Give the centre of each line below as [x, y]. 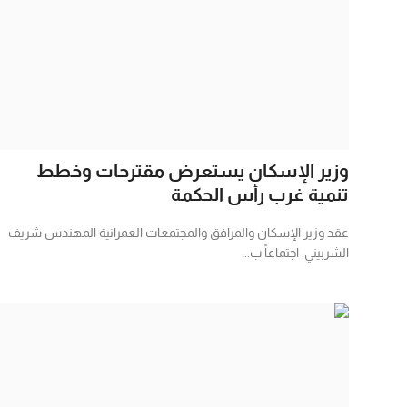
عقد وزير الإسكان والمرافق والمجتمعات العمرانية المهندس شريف [179, 232]
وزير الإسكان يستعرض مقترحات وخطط [193, 170]
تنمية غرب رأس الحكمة [260, 194]
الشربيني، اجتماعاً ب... [295, 252]
